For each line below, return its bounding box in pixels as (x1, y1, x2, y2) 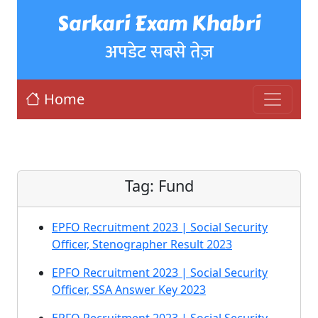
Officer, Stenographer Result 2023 (52, 236, 232, 252)
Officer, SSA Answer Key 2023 (52, 282, 206, 297)
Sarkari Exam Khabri (57, 8, 261, 39)
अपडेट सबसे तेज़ (104, 37, 214, 67)
